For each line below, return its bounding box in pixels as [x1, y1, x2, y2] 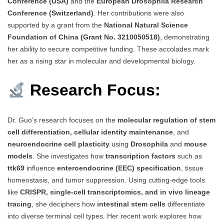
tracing [7, 200, 31, 208]
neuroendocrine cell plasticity [7, 140, 109, 148]
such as [175, 152, 202, 160]
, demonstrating [160, 32, 209, 41]
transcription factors [105, 152, 175, 160]
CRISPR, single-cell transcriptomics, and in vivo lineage [20, 188, 210, 196]
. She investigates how [32, 152, 105, 160]
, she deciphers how [31, 200, 97, 208]
